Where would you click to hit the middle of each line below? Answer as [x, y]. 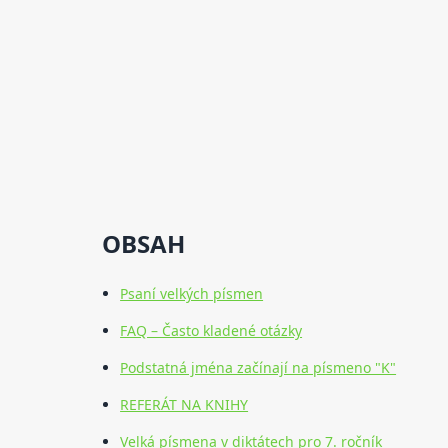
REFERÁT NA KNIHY [184, 405]
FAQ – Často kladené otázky [211, 331]
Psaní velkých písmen [192, 294]
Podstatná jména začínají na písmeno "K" [258, 368]
